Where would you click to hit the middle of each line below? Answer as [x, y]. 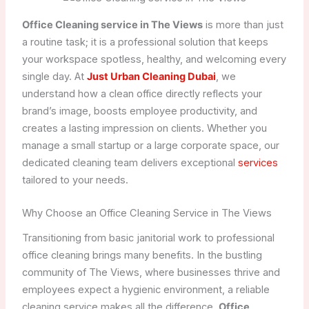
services [258, 163]
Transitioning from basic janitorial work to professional [148, 238]
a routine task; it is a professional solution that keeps [145, 42]
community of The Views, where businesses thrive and [151, 272]
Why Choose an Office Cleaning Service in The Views [147, 213]
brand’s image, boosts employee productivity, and [139, 111]
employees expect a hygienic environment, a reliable [146, 289]
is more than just [243, 25]
